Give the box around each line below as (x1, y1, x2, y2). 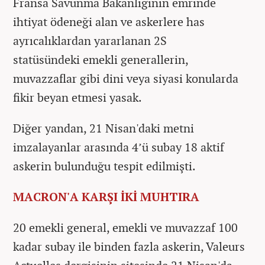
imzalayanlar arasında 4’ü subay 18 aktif (13, 138, 224, 155)
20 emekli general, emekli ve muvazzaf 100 (13, 219, 238, 235)
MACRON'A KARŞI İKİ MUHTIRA (13, 188, 199, 205)
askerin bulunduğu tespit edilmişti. (13, 157, 196, 174)
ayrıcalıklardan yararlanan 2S (13, 32, 167, 49)
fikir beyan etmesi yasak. (13, 89, 142, 105)
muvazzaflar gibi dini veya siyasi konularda (13, 70, 238, 86)
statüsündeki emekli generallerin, (13, 51, 188, 67)
